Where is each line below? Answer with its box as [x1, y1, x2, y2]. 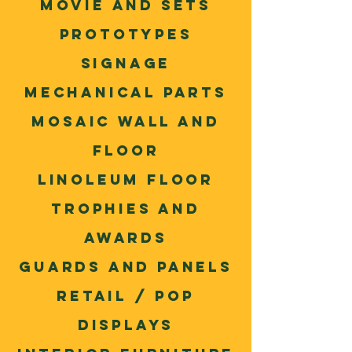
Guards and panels [19, 258, 233, 276]
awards [84, 229, 167, 247]
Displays [77, 316, 174, 334]
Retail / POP [57, 287, 195, 305]
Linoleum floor [37, 170, 214, 189]
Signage [80, 54, 171, 72]
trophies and [51, 200, 200, 218]
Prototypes [59, 25, 192, 43]
